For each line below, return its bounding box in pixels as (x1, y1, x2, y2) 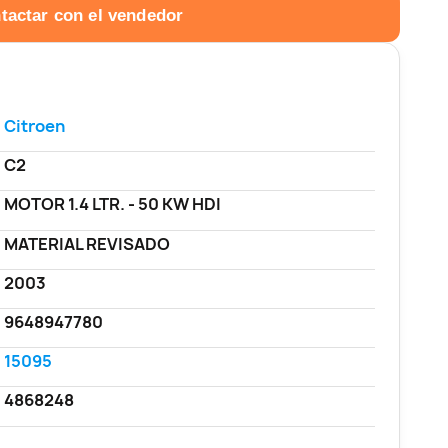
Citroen (3, 115, 65, 138)
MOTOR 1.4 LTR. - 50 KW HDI (3, 193, 221, 216)
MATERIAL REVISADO (3, 232, 170, 255)
